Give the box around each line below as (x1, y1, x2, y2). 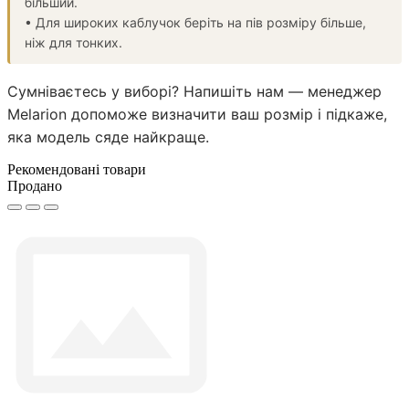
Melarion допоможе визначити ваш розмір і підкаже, (7, 104, 387, 123)
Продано (7, 177, 62, 194)
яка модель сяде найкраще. (7, 127, 209, 146)
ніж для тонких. (25, 34, 122, 50)
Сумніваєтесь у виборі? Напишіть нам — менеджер (7, 81, 382, 100)
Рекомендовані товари (7, 161, 146, 177)
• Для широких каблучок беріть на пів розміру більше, (25, 14, 366, 30)
